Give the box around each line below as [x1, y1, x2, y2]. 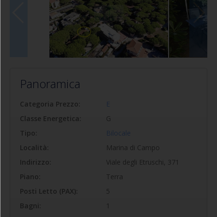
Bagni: [20, 201, 43, 210]
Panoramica [20, 75, 80, 92]
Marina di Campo [106, 142, 160, 152]
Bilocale [106, 128, 131, 138]
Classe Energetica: [20, 113, 83, 123]
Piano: [20, 171, 43, 181]
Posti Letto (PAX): [20, 186, 80, 196]
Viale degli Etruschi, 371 [106, 157, 179, 167]
